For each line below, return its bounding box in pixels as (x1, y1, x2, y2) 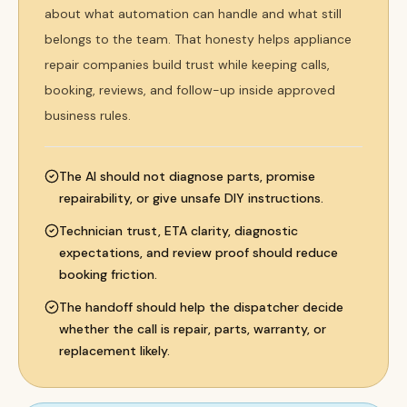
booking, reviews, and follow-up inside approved (45, 82, 335, 98)
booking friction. (59, 266, 157, 283)
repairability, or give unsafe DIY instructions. (59, 190, 323, 206)
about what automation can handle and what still (45, 5, 342, 22)
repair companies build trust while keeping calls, (45, 56, 330, 73)
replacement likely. (59, 342, 170, 359)
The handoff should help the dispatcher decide (59, 299, 343, 315)
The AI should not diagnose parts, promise (59, 168, 315, 184)
